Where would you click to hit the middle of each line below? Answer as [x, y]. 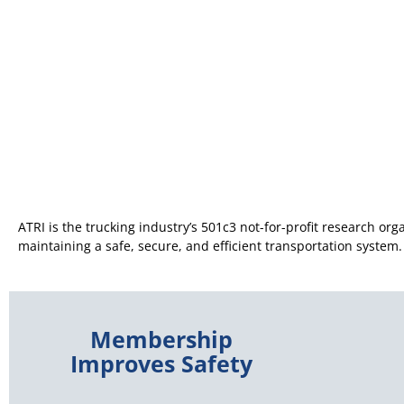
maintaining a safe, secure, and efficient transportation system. [210, 245]
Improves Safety [161, 363]
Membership [161, 339]
